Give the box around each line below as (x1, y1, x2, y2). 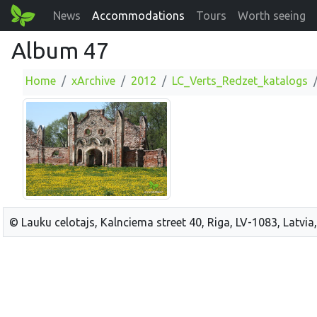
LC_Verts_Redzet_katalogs (172, 74, 308, 87)
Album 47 (11, 38, 109, 63)
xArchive (71, 74, 115, 87)
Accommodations (92, 9, 185, 22)
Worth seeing (238, 9, 306, 22)
